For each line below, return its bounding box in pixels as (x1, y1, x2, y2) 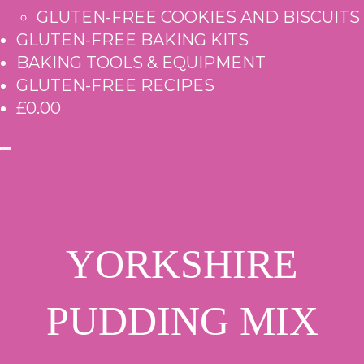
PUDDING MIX (45, 298, 318, 344)
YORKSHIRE (66, 241, 298, 287)
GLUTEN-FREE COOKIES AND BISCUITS (37, 7, 360, 27)
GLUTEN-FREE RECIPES (16, 76, 214, 95)
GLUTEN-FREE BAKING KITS (16, 30, 249, 50)
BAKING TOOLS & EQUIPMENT (16, 53, 266, 72)
